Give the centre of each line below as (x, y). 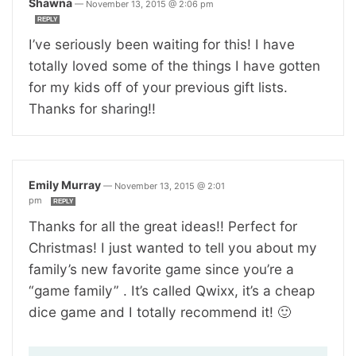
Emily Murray (65, 184)
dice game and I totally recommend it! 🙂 (160, 311)
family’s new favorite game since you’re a (161, 269)
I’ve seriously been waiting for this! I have (162, 44)
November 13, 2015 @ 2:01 (170, 186)
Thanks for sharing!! (92, 108)
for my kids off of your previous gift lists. (158, 87)
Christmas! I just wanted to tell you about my (173, 247)
